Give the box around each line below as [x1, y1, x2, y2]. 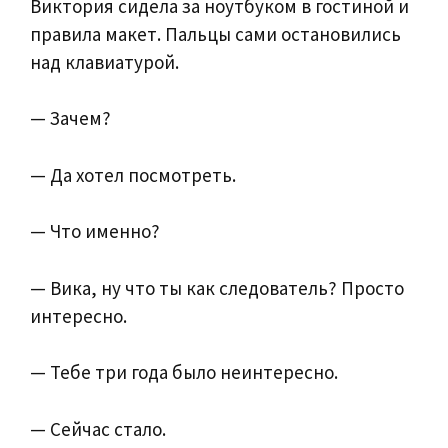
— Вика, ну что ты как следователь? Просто [30, 275, 404, 300]
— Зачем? [30, 106, 111, 131]
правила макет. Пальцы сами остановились [30, 21, 401, 46]
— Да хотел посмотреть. [30, 162, 236, 187]
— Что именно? [30, 219, 160, 244]
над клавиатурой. [30, 49, 179, 74]
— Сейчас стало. [30, 416, 166, 441]
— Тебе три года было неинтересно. [30, 360, 338, 385]
